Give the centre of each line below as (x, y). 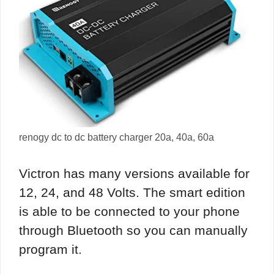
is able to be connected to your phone (129, 211)
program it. (50, 249)
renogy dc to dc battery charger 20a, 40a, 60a (117, 137)
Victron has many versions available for (134, 173)
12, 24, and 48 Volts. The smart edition (132, 192)
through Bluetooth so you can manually (133, 230)
